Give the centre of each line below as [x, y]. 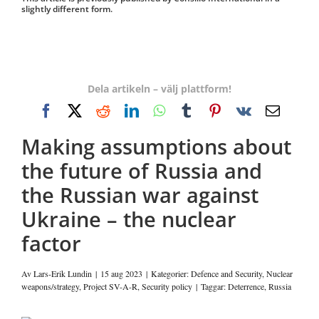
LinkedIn [164, 110]
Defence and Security [226, 274]
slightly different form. [67, 9]
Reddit [129, 110]
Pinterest [247, 110]
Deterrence [246, 287]
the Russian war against [140, 195]
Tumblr [214, 110]
